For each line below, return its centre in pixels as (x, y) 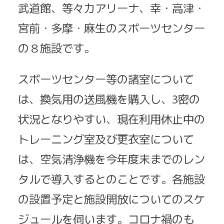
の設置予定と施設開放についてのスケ (111, 198)
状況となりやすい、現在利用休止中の (111, 118)
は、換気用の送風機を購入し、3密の (109, 98)
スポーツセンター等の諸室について (106, 78)
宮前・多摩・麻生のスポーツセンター (111, 27)
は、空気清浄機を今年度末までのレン (111, 158)
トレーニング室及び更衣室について (106, 138)
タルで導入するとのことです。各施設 (111, 178)
